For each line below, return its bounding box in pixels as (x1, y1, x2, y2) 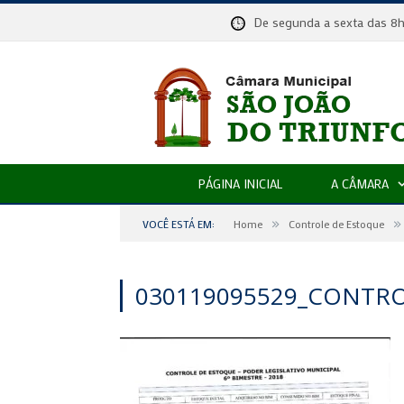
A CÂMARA (330, 174, 389, 192)
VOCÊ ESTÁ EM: (142, 216, 215, 231)
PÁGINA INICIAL (197, 174, 282, 192)
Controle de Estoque (289, 216, 384, 231)
